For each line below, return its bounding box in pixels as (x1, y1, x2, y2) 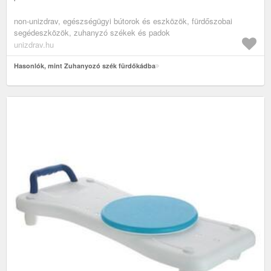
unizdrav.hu (14, 39, 54, 51)
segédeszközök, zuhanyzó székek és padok (14, 27, 170, 39)
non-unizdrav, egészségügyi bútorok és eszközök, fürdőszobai (14, 15, 232, 27)
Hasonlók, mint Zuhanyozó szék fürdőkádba (14, 61, 155, 71)
